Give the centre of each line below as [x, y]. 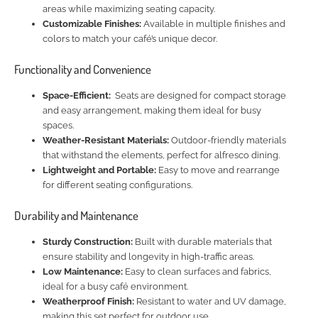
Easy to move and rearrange [218, 170]
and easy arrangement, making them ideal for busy [152, 111]
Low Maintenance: [83, 272]
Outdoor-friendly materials [227, 141]
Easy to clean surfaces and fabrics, [197, 272]
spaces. [58, 126]
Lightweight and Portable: [99, 170]
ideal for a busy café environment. [115, 287]
